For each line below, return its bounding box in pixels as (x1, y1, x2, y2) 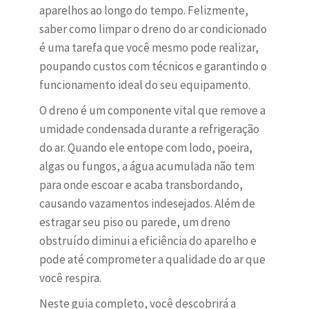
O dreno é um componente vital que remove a (39, 103, 266, 119)
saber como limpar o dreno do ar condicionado (39, 21, 267, 37)
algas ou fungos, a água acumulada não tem (39, 159, 255, 175)
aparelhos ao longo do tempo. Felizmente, (39, 3, 248, 19)
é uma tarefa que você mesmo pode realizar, (39, 40, 259, 56)
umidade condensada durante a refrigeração (39, 121, 259, 137)
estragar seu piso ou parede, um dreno (39, 215, 230, 230)
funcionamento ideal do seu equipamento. (39, 77, 250, 93)
